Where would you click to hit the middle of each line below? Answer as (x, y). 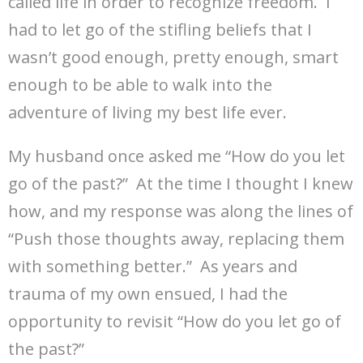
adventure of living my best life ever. (147, 113)
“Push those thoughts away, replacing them (176, 239)
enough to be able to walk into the (140, 85)
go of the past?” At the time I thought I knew (181, 184)
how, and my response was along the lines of (181, 211)
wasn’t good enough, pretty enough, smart (173, 58)
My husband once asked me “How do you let (177, 156)
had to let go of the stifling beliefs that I (160, 30)
